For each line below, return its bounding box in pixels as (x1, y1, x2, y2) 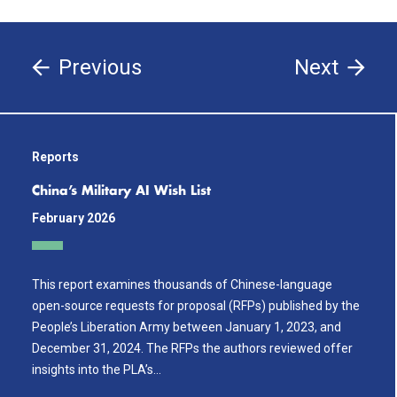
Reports (32, 150, 79, 164)
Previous (58, 55, 142, 80)
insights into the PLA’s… (32, 362, 161, 377)
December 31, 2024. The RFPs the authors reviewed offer (32, 340, 353, 355)
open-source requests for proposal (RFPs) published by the (32, 298, 360, 313)
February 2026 (32, 211, 115, 225)
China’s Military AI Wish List (32, 185, 211, 198)
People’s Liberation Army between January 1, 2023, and (32, 319, 341, 334)
